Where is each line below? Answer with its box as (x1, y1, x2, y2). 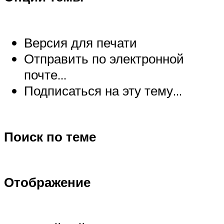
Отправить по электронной (24, 50, 184, 66)
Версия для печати (24, 34, 137, 50)
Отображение (4, 174, 90, 190)
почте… (24, 66, 66, 82)
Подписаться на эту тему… (24, 82, 182, 98)
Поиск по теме (4, 128, 96, 144)
